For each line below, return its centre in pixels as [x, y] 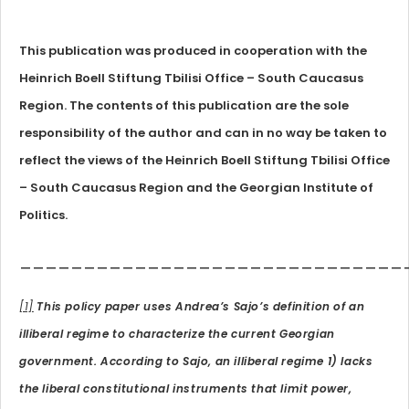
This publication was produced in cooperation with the [193, 51]
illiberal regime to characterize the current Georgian [177, 334]
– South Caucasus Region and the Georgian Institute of [196, 188]
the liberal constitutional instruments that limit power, [186, 388]
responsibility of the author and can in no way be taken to [203, 133]
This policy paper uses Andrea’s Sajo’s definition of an [199, 306]
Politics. [43, 215]
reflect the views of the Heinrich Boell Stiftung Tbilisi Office [204, 160]
